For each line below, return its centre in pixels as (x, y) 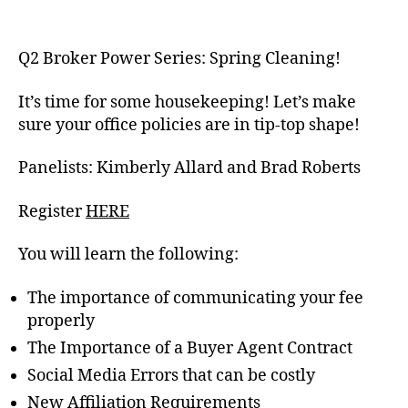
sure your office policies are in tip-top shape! (189, 125)
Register (52, 211)
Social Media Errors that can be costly (171, 375)
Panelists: (57, 168)
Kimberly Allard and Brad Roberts (229, 168)
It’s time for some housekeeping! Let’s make (187, 102)
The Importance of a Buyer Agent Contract (190, 348)
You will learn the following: (128, 255)
